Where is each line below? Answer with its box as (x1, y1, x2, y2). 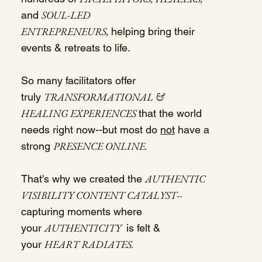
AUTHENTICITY (44, 221, 123, 235)
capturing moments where (20, 205, 142, 218)
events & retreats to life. (20, 42, 130, 54)
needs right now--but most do (20, 123, 160, 136)
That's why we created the (20, 173, 145, 185)
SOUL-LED (41, 8, 91, 22)
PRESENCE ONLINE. (53, 139, 147, 153)
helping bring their (111, 25, 195, 38)
